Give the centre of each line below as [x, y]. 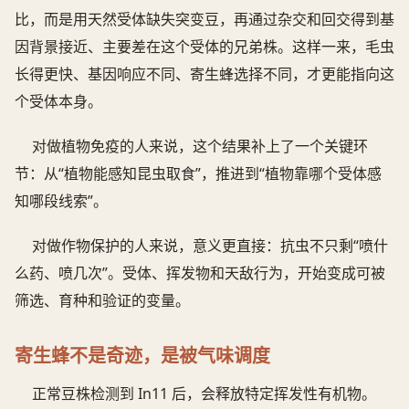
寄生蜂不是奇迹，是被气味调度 [142, 355]
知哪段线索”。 [61, 200]
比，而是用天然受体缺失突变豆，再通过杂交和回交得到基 [204, 19]
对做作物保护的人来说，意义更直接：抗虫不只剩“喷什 [210, 245]
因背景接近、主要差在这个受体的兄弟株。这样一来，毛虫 [204, 46]
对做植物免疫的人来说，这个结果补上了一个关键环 [200, 146]
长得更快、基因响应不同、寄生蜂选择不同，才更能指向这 [204, 73]
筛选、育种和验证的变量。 [102, 300]
